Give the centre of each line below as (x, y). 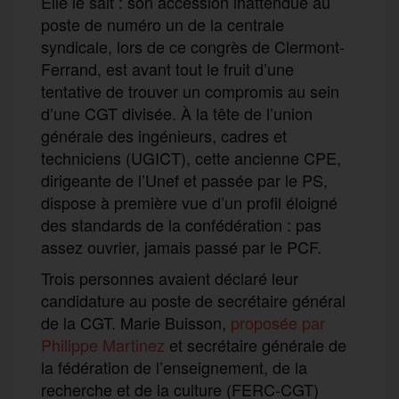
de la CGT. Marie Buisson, (136, 322)
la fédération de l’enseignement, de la (174, 366)
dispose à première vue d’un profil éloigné (189, 202)
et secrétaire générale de (256, 344)
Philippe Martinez (103, 344)
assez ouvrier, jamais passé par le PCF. (181, 246)
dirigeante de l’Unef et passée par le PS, (184, 179)
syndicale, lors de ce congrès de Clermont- (193, 46)
